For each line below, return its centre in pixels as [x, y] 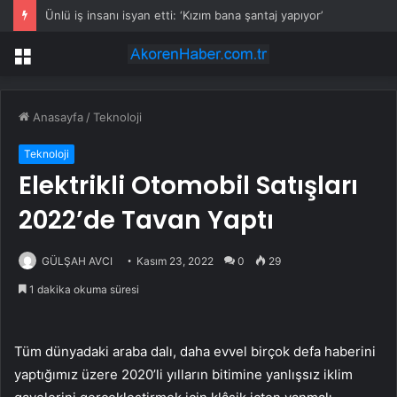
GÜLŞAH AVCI [77, 261]
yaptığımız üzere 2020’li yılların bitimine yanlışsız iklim [183, 375]
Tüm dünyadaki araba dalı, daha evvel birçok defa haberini [195, 352]
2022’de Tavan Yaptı [146, 221]
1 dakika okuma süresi [83, 290]
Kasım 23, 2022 [175, 261]
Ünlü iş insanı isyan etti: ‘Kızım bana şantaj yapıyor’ [184, 15]
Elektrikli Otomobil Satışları [188, 186]
